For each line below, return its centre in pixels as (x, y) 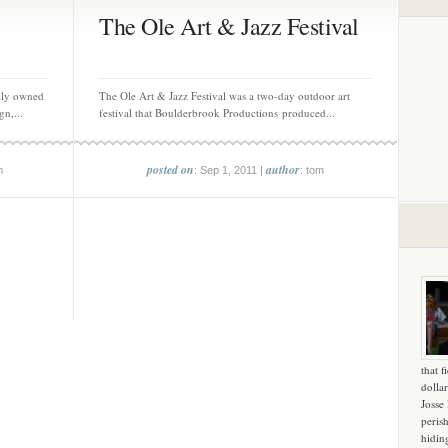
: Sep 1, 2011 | (230, 170)
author (283, 169)
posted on (170, 169)
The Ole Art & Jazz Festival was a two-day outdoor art (224, 95)
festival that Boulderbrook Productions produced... (217, 112)
